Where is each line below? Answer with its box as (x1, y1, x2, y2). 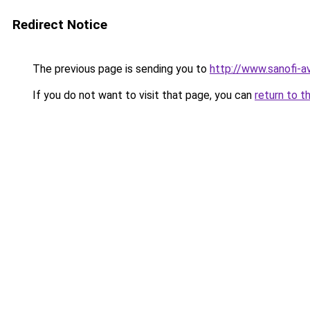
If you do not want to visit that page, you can (30, 89, 255, 102)
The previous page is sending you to (30, 62, 210, 75)
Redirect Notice (12, 17, 107, 33)
